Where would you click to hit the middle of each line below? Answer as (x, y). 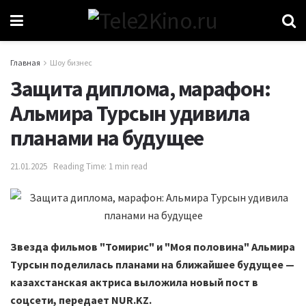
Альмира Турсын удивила (130, 113)
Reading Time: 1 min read (100, 167)
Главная (25, 62)
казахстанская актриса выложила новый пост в (134, 282)
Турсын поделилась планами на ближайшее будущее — (152, 265)
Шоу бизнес (71, 62)
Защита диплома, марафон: (140, 88)
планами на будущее (107, 138)
